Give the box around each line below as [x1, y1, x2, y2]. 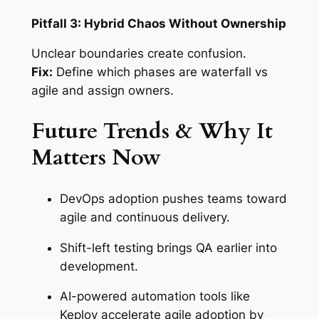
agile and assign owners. [31, 83, 174, 98]
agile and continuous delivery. [59, 209, 230, 224]
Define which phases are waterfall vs [52, 65, 268, 80]
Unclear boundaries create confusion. [31, 46, 246, 61]
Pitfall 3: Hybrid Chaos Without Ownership [31, 16, 286, 31]
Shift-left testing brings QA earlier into [59, 240, 277, 255]
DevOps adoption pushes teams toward [59, 191, 287, 206]
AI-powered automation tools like [59, 289, 250, 304]
